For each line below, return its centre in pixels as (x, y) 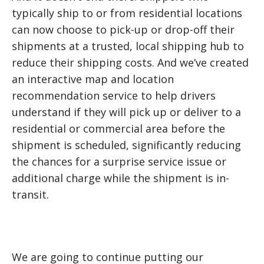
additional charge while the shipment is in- (121, 178)
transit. (30, 195)
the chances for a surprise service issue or (119, 162)
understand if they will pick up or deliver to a (126, 112)
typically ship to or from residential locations (127, 13)
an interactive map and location (93, 79)
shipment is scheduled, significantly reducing (126, 145)
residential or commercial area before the (118, 129)
